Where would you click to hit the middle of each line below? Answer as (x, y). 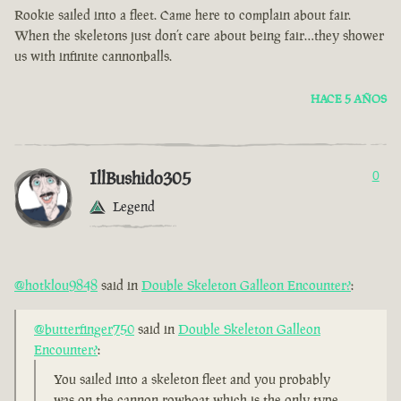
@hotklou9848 (56, 286)
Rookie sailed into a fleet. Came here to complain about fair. (183, 15)
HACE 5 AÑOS (349, 99)
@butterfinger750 (84, 329)
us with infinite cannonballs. (93, 56)
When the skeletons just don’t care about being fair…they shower (199, 36)
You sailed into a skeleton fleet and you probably (192, 380)
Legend (134, 207)
